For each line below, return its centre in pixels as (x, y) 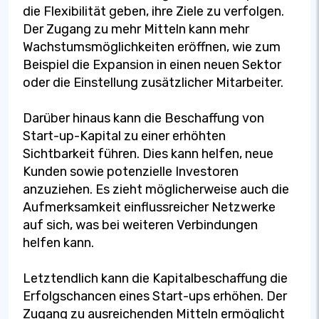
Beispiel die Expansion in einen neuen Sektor (152, 64)
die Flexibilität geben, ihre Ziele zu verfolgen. (153, 11)
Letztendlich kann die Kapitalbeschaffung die (155, 278)
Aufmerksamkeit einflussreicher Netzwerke (149, 207)
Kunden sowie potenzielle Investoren (131, 171)
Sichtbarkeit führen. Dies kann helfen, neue (148, 153)
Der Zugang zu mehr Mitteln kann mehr (136, 29)
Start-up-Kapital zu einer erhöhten (124, 136)
